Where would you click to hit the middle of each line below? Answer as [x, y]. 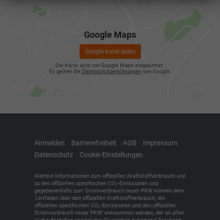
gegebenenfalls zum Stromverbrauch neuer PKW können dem [109, 191]
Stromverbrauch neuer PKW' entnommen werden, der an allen [109, 213]
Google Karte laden [110, 52]
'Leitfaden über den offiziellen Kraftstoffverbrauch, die [100, 198]
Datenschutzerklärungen [111, 72]
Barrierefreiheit [94, 143]
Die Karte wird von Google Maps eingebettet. [110, 66]
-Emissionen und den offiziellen [138, 206]
